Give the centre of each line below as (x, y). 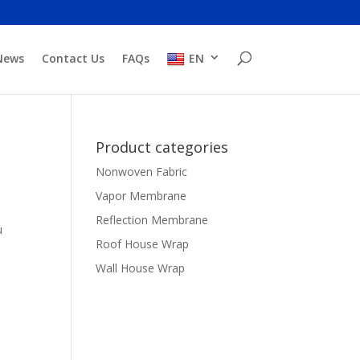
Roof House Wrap (143, 244)
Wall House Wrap (141, 268)
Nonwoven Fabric (142, 172)
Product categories (162, 147)
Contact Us (73, 59)
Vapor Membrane (141, 196)
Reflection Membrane (152, 220)
